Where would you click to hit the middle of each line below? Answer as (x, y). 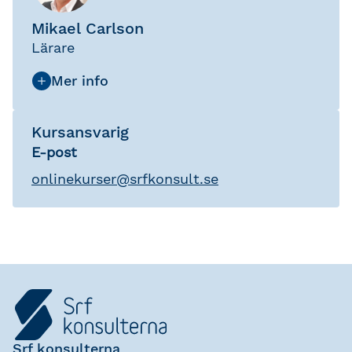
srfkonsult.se (174, 179)
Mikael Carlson (88, 29)
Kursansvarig (80, 132)
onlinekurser (74, 179)
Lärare (53, 48)
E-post (54, 152)
